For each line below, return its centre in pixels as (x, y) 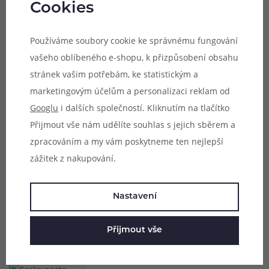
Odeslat (63, 212)
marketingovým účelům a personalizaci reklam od (130, 91)
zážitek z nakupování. (73, 158)
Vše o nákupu (44, 56)
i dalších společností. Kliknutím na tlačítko (144, 107)
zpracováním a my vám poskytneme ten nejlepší (127, 141)
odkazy (27, 117)
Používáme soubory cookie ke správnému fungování (134, 40)
